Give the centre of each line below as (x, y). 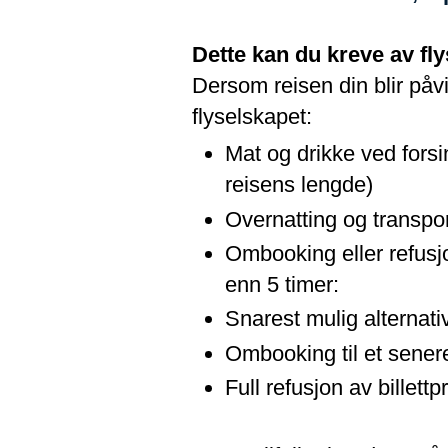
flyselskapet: (252, 116)
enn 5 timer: (282, 284)
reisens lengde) (299, 185)
